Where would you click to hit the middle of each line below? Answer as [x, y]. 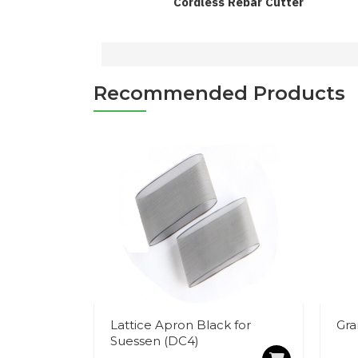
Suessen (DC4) [155, 340]
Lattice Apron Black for [181, 324]
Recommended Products [219, 93]
